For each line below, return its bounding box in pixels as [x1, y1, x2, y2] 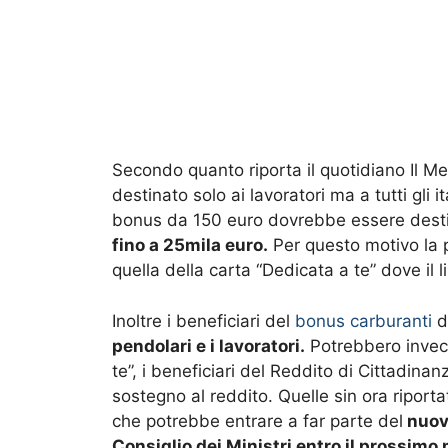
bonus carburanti [295, 310, 432, 331]
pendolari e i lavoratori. [112, 335, 305, 356]
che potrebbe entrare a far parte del [112, 410, 403, 431]
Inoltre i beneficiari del [112, 310, 295, 331]
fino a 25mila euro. [112, 235, 268, 256]
